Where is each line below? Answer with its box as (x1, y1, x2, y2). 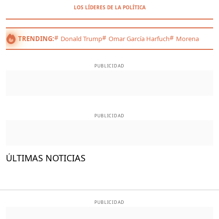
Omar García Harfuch (109, 34, 170, 43)
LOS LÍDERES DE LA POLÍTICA (73, 4, 146, 11)
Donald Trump (61, 34, 102, 43)
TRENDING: (18, 34, 54, 43)
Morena (176, 34, 199, 43)
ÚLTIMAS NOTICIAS (6, 152, 86, 164)
